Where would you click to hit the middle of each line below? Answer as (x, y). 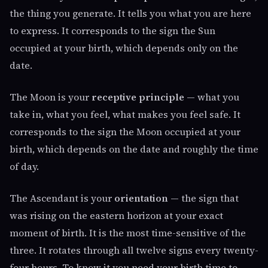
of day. (24, 166)
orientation (141, 198)
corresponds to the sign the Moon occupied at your (125, 132)
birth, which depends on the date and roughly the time (134, 149)
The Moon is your (51, 97)
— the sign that (203, 198)
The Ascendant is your (62, 198)
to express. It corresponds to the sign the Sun (112, 31)
